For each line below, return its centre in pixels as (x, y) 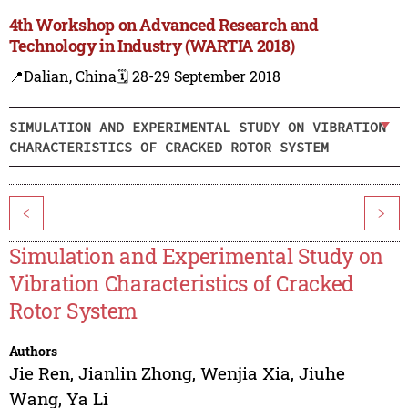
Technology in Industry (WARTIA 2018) (152, 46)
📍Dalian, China (62, 76)
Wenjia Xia (245, 373)
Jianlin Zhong (135, 373)
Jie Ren (39, 373)
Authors (33, 352)
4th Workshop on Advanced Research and (163, 25)
